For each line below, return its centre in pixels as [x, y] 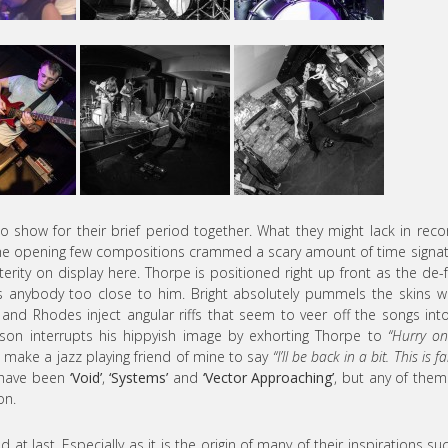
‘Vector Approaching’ [268, 378]
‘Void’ [85, 378]
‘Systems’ [139, 378]
